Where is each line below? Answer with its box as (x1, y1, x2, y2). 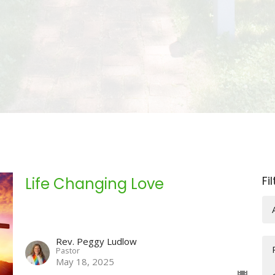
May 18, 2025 (55, 255, 114, 268)
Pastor (55, 245, 80, 257)
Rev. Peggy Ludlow (55, 235, 137, 248)
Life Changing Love (25, 173, 164, 194)
